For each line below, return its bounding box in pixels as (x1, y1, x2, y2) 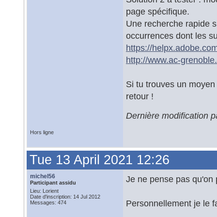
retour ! (126, 91, 154, 101)
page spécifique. (126, 6, 189, 16)
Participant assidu (30, 180, 76, 186)
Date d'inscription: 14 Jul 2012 (30, 194, 100, 200)
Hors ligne (30, 129, 54, 135)
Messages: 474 (30, 200, 66, 205)
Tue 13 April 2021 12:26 (30, 153, 170, 167)
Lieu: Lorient (30, 188, 59, 194)
